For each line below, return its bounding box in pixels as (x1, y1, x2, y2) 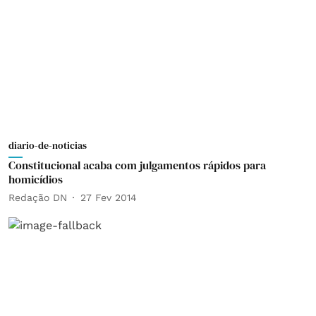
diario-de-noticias (8, 138, 87, 152)
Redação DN (8, 191, 67, 203)
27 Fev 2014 (80, 191, 137, 203)
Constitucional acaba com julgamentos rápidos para (8, 157, 266, 173)
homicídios (8, 171, 63, 187)
